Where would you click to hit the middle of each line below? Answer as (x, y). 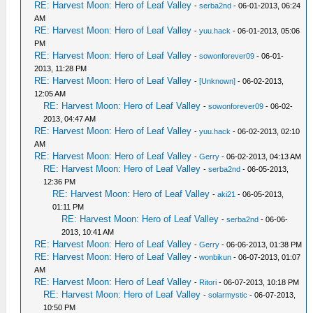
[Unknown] (218, 81)
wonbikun (216, 257)
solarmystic (228, 295)
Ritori (208, 282)
